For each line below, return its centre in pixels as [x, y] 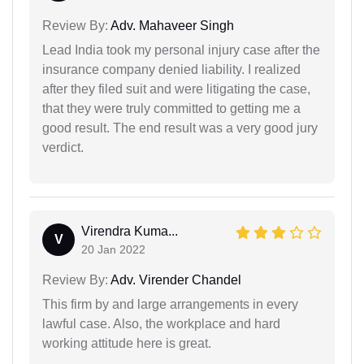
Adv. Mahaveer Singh [171, 26]
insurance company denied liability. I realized [171, 70]
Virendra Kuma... [130, 232]
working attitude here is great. [127, 344]
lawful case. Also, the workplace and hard [161, 324]
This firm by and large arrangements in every [170, 305]
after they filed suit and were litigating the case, [176, 89]
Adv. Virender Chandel [175, 280]
